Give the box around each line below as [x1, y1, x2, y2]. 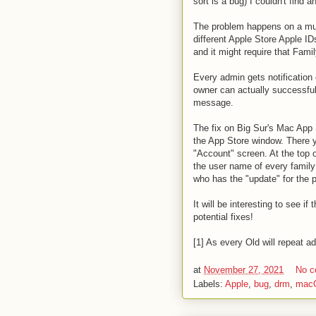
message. [193, 97, 233, 108]
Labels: [193, 278, 225, 289]
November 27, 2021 [204, 264, 284, 275]
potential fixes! [193, 212, 253, 222]
